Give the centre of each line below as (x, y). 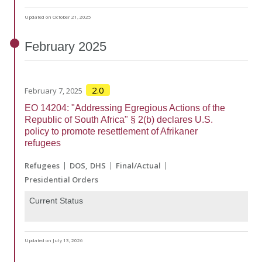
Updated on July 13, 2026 (54, 240)
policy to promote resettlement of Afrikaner (111, 132)
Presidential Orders (61, 180)
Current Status (56, 201)
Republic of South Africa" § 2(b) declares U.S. (119, 120)
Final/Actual (138, 166)
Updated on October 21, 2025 (58, 17)
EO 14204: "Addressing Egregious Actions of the (125, 108)
